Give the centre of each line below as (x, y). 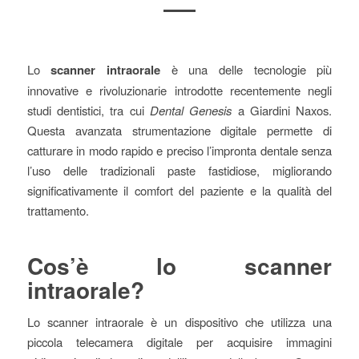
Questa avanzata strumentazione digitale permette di (179, 130)
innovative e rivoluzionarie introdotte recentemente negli (179, 90)
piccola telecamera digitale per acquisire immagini (179, 342)
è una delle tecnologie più (246, 69)
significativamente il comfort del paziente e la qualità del (179, 190)
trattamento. (58, 210)
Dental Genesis (191, 110)
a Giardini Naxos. (282, 110)
